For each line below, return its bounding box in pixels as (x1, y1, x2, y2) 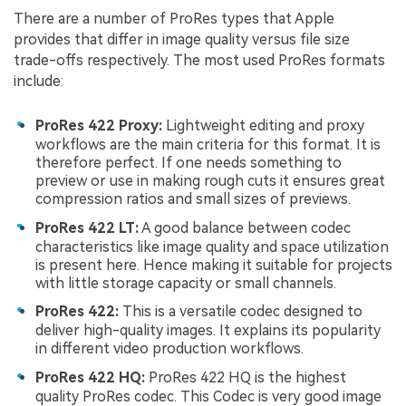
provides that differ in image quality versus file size (14, 31, 350, 49)
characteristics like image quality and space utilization (35, 237, 389, 256)
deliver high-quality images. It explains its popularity (35, 322, 381, 340)
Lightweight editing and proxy (162, 117, 364, 135)
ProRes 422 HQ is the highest (145, 368, 346, 386)
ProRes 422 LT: (35, 218, 139, 237)
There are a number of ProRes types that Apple (14, 10, 334, 28)
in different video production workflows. (35, 340, 304, 358)
